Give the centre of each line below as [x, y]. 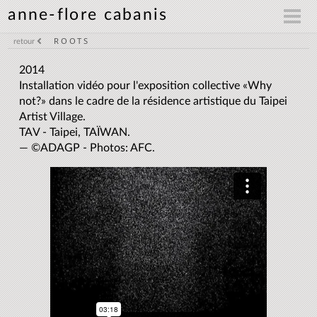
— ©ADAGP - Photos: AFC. [87, 148]
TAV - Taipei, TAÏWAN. [75, 132]
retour [24, 42]
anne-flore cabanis [88, 15]
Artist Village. [53, 117]
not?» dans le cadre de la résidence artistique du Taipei [154, 101]
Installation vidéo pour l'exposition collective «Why [146, 86]
